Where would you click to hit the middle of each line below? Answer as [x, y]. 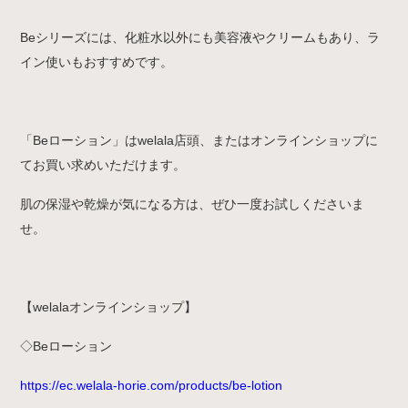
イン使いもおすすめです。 [97, 61]
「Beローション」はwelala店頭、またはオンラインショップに [199, 140]
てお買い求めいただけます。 [103, 164]
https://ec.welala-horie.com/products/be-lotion [152, 385]
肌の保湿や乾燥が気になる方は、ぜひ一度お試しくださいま [193, 204]
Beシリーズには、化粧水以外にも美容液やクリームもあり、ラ [200, 37]
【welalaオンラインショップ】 [109, 306]
